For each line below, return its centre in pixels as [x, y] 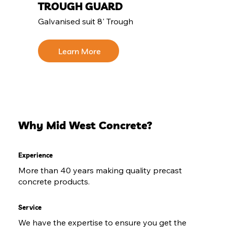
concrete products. [54, 181]
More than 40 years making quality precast [100, 170]
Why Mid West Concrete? [85, 125]
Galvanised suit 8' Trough [86, 21]
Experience [35, 155]
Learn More [80, 51]
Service [30, 207]
